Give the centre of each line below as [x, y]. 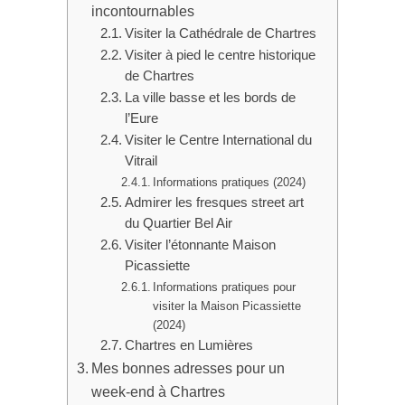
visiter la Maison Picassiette [227, 306]
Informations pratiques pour [225, 287]
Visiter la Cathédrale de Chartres [220, 34]
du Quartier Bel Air [178, 224]
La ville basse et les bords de [210, 98]
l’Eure [141, 119]
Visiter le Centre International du [218, 141]
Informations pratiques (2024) [230, 183]
